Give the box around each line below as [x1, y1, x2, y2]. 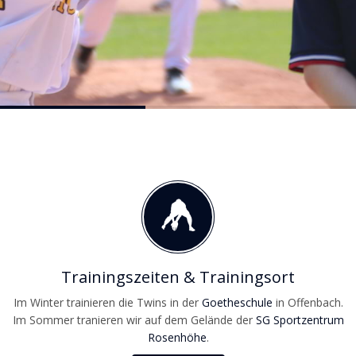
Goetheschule [201, 295, 273, 310]
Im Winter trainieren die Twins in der [13, 295, 202, 310]
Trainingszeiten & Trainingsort [61, 266, 295, 288]
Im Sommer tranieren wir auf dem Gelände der [12, 312, 256, 327]
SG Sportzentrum [255, 312, 344, 327]
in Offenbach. [272, 295, 343, 310]
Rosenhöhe [147, 330, 207, 345]
